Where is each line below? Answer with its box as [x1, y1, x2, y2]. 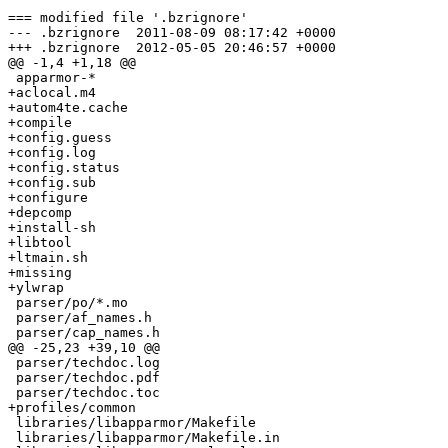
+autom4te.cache [8, 100, 128, 116]
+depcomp [8, 205, 72, 221]
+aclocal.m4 [8, 85, 96, 101]
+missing [8, 265, 72, 281]
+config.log [8, 145, 96, 161]
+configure [8, 190, 88, 206]
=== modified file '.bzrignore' [8, 10, 248, 26]
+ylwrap [8, 280, 64, 296]
